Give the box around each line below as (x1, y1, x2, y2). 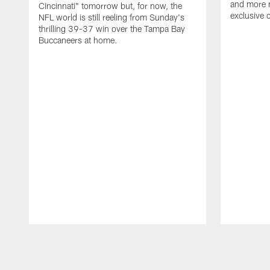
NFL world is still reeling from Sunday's (39, 12, 184, 23)
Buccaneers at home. (39, 35, 118, 46)
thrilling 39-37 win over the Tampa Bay (39, 24, 185, 34)
